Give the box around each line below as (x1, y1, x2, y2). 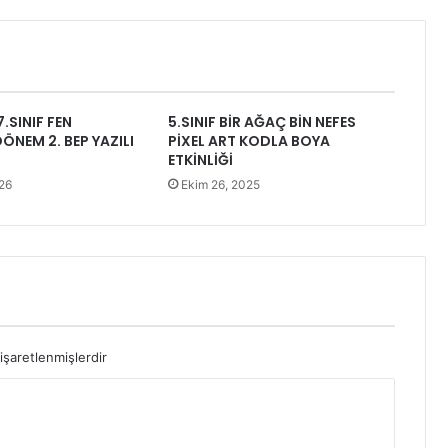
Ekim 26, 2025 (181, 176, 261, 192)
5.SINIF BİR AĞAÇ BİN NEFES (168, 111, 357, 132)
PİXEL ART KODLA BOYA (168, 130, 331, 151)
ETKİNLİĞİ (168, 149, 234, 170)
